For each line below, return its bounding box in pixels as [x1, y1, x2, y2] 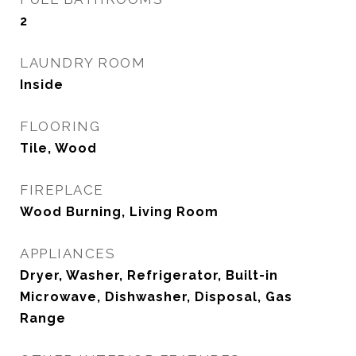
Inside [20, 77, 64, 92]
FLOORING [20, 118, 100, 134]
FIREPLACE [20, 182, 104, 198]
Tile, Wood [20, 141, 97, 156]
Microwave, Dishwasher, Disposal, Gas [20, 289, 292, 304]
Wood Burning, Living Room [20, 204, 219, 219]
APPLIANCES [20, 246, 115, 261]
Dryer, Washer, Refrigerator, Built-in [20, 268, 278, 283]
